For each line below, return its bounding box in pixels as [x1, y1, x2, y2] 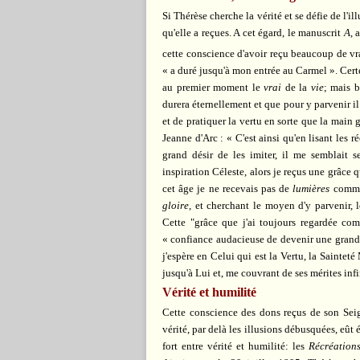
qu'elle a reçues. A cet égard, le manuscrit [162, 27, 344, 39]
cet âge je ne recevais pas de [162, 182, 293, 194]
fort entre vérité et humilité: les [162, 339, 309, 352]
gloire [162, 198, 189, 211]
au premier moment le [162, 80, 264, 93]
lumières [292, 182, 330, 194]
